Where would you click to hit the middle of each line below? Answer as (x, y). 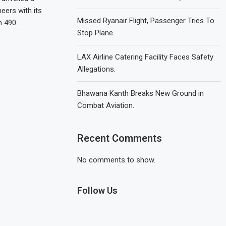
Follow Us (98, 190)
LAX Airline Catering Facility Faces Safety (146, 57)
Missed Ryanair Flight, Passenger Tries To (146, 21)
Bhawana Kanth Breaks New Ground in (141, 93)
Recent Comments (120, 138)
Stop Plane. (96, 33)
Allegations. (97, 69)
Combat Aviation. (106, 105)
